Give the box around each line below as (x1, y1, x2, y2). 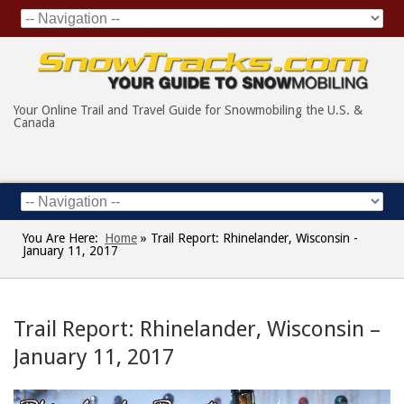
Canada (14, 115, 55, 131)
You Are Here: (23, 231, 98, 246)
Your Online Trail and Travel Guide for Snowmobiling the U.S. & (14, 103, 363, 118)
